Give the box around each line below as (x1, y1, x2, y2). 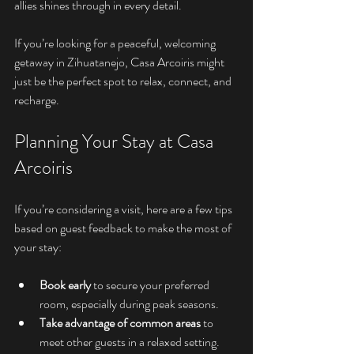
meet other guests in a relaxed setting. (40, 333, 220, 352)
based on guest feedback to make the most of (14, 219, 234, 238)
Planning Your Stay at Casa (14, 128, 217, 156)
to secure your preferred (91, 276, 212, 295)
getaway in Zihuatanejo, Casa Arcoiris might (14, 53, 227, 72)
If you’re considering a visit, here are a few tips (14, 200, 235, 219)
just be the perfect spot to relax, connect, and (14, 72, 234, 91)
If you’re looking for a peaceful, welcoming (14, 34, 218, 53)
